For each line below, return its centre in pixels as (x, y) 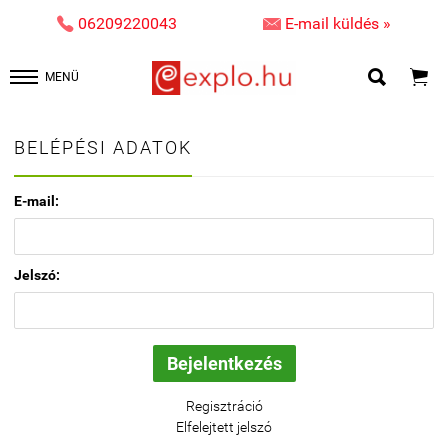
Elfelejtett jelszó (224, 427)
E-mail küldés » (338, 23)
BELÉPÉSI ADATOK (103, 147)
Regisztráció (224, 406)
